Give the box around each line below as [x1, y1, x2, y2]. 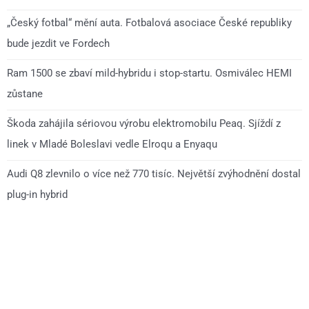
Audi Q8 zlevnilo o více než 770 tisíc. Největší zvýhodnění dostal [7, 167, 301, 180]
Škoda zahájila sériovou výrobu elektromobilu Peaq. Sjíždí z [7, 117, 281, 130]
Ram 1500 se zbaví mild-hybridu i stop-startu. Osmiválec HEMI [7, 67, 292, 80]
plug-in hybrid [7, 188, 68, 201]
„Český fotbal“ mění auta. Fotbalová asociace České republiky [7, 17, 292, 30]
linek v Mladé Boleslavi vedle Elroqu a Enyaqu [7, 137, 217, 150]
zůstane [7, 88, 43, 101]
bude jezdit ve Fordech [7, 37, 110, 50]
